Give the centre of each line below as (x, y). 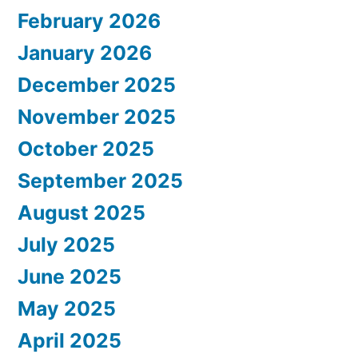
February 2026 (89, 20)
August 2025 (82, 212)
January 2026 (85, 52)
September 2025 (100, 180)
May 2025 (67, 308)
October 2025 (86, 148)
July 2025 (66, 244)
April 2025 (70, 340)
